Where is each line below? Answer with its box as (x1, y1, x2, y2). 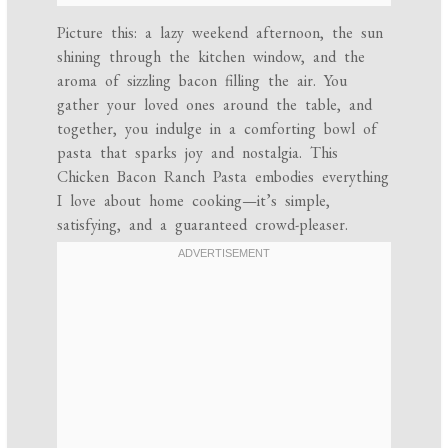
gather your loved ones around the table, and (57, 94, 373, 116)
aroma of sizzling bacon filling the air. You (57, 70, 348, 92)
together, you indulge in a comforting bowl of (57, 118, 378, 140)
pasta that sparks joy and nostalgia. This (57, 142, 339, 164)
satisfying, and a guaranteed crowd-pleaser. (57, 214, 349, 236)
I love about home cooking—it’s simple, (57, 190, 331, 212)
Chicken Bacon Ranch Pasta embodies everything (57, 166, 390, 188)
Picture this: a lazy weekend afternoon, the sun (57, 22, 384, 44)
